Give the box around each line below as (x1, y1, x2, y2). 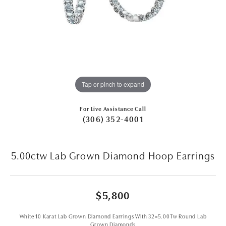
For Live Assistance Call (80, 104, 146, 112)
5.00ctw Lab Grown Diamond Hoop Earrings (11, 147, 215, 162)
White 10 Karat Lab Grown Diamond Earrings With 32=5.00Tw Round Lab (19, 211, 207, 220)
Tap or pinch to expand (82, 80, 144, 89)
